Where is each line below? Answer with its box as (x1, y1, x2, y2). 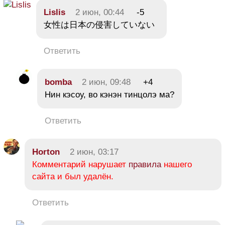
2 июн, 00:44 (75, 7, 124, 17)
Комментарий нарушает (32, 159, 129, 169)
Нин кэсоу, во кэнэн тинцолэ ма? (45, 89, 174, 99)
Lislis (44, 7, 65, 17)
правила (129, 159, 161, 169)
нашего (161, 159, 192, 169)
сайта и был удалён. (32, 171, 114, 181)
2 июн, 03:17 (70, 147, 119, 157)
